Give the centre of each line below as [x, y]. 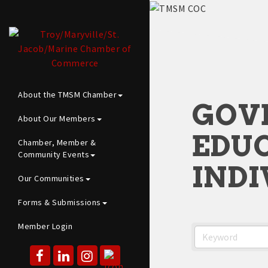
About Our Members [57, 118]
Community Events [54, 154]
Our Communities [51, 178]
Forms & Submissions [60, 202]
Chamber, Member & [57, 142]
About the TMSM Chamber [67, 95]
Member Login [45, 226]
